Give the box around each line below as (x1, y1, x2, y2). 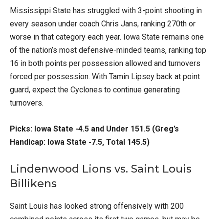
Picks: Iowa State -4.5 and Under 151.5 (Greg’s (10, 124, 179, 134)
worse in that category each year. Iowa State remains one (10, 32, 204, 42)
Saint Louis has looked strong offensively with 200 (10, 201, 184, 211)
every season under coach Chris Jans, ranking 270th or (10, 19, 196, 29)
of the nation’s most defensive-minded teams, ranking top (10, 45, 206, 55)
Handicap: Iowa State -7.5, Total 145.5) (10, 137, 150, 147)
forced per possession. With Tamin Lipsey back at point (10, 72, 200, 82)
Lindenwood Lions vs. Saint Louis (10, 162, 192, 176)
